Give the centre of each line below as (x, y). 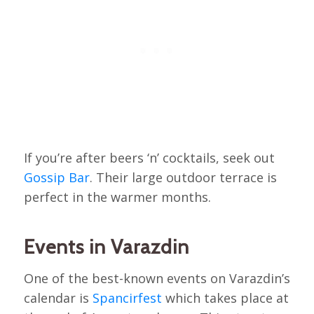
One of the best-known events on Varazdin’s (157, 278)
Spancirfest (127, 298)
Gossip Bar (56, 178)
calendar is (58, 298)
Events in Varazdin (106, 247)
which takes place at (225, 298)
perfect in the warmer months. (117, 197)
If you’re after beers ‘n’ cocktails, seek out (149, 158)
